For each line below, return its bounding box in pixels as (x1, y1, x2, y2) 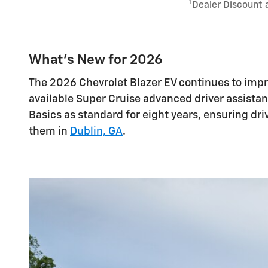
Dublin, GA (70, 126, 123, 137)
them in (29, 126, 70, 137)
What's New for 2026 (29, 53, 163, 67)
